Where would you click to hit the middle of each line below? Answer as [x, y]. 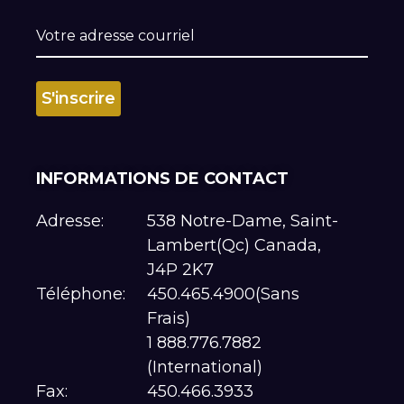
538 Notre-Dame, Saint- [242, 221]
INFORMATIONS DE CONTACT [162, 179]
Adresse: [70, 221]
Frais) [168, 319]
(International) [204, 367]
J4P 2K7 [180, 270]
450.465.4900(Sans [223, 294]
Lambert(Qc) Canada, [234, 246]
